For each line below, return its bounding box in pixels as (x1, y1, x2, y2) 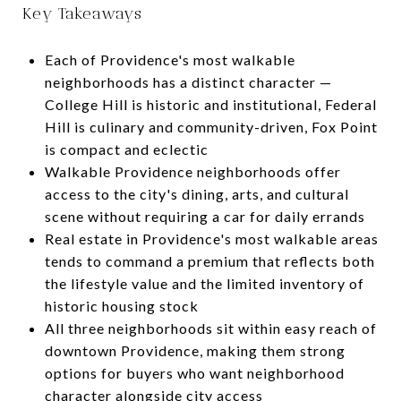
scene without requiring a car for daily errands (44, 207, 365, 225)
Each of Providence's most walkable (44, 50, 295, 68)
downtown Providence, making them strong (44, 341, 346, 359)
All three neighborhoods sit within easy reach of (44, 319, 377, 337)
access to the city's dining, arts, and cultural (44, 184, 349, 202)
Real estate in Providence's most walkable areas (44, 229, 379, 247)
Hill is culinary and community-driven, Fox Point (44, 117, 378, 135)
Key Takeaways (22, 4, 142, 23)
